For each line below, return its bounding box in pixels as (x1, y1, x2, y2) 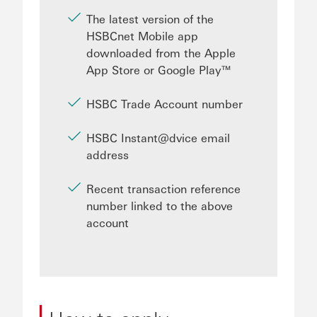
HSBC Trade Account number (86, 96, 243, 111)
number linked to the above (86, 198, 233, 213)
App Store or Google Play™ (86, 62, 231, 77)
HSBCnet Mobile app (86, 28, 198, 43)
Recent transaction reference (86, 181, 241, 196)
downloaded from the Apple (86, 45, 236, 60)
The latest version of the (86, 11, 214, 26)
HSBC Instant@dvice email (86, 130, 230, 145)
